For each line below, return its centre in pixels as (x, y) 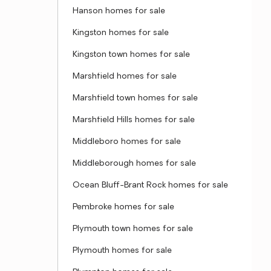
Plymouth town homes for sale (133, 229)
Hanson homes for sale (119, 11)
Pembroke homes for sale (123, 207)
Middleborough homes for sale (134, 164)
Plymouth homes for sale (122, 251)
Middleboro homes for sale (127, 142)
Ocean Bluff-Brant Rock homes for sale (150, 185)
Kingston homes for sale (121, 33)
